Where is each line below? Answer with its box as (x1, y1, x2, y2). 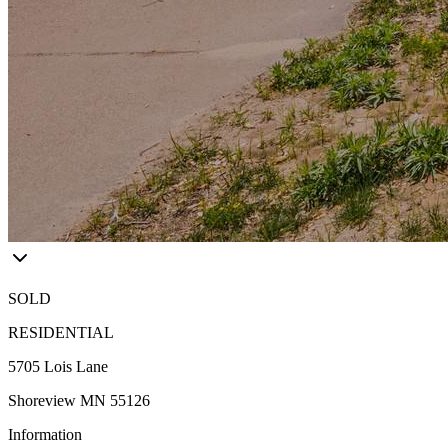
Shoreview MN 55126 (8, 392, 150, 409)
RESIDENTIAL (8, 324, 114, 341)
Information (8, 426, 82, 443)
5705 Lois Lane (8, 358, 108, 375)
